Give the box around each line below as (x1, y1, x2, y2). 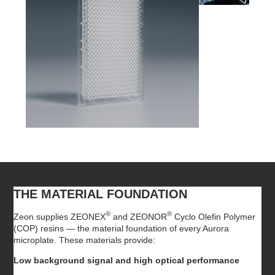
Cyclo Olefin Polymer (172, 211, 256, 222)
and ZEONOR (110, 211, 168, 222)
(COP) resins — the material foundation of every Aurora (14, 223, 230, 233)
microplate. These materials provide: (14, 234, 156, 245)
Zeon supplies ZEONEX (14, 211, 106, 222)
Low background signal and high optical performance (14, 255, 240, 265)
